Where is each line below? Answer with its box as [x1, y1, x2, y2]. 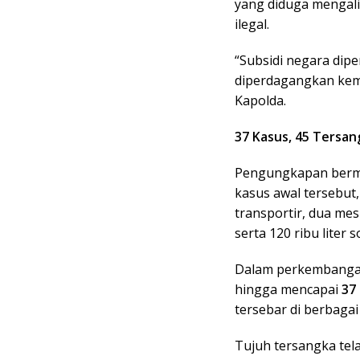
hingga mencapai [235, 280, 342, 298]
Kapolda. [235, 91, 286, 109]
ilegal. [235, 14, 269, 33]
